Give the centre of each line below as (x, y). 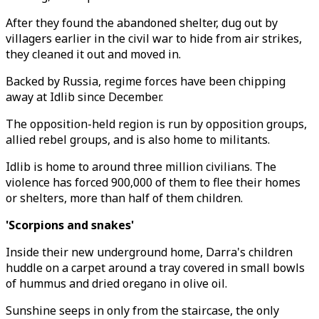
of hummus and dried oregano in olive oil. (116, 283)
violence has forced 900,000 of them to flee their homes (153, 182)
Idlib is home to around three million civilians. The (141, 167)
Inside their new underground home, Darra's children (149, 252)
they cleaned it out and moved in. (93, 54)
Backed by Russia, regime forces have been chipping (146, 81)
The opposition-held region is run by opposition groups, (156, 124)
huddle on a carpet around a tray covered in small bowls (155, 268)
